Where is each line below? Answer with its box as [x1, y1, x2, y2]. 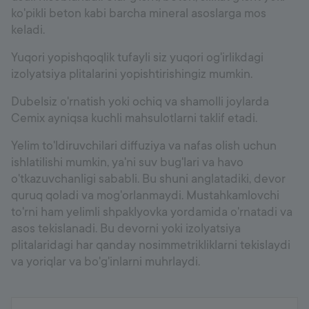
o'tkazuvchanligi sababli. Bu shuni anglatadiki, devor [11, 170, 286, 187]
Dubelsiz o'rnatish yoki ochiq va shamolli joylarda [11, 92, 269, 110]
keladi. [11, 21, 45, 38]
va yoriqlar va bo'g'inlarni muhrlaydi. [11, 252, 200, 270]
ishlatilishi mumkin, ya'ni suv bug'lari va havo [11, 153, 243, 170]
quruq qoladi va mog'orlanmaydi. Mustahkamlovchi [11, 186, 279, 203]
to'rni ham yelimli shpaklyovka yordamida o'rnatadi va [11, 203, 292, 220]
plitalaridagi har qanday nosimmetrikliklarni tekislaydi [11, 236, 290, 253]
